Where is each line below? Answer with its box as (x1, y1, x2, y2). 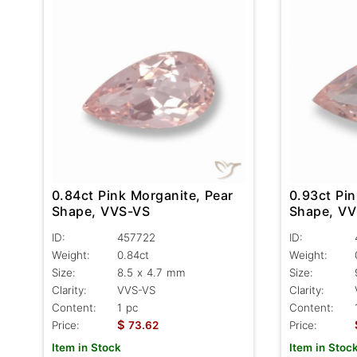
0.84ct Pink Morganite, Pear (52, 187, 233, 204)
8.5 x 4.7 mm (117, 266, 186, 280)
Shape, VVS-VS (52, 203, 151, 220)
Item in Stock (52, 341, 121, 355)
